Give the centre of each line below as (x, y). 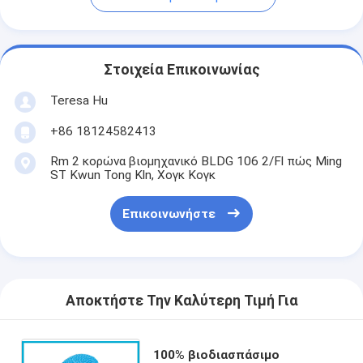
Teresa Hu (79, 100)
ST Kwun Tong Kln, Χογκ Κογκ (132, 175)
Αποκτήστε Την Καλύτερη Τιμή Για (181, 301)
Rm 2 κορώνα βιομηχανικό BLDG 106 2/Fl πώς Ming (196, 161)
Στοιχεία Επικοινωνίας (181, 70)
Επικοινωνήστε (169, 214)
